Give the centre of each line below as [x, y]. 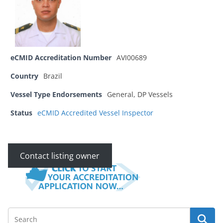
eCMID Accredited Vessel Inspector [95, 112]
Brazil [53, 76]
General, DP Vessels [140, 94]
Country [24, 76]
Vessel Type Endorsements [56, 94]
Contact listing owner [60, 156]
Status [21, 112]
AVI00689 [132, 57]
